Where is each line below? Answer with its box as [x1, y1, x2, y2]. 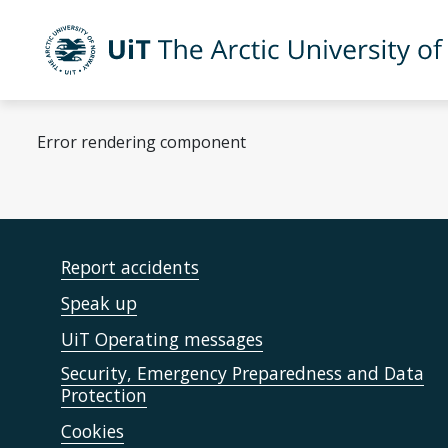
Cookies [61, 419, 124, 443]
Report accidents [61, 255, 199, 279]
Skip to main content [9, 10, 164, 32]
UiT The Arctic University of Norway [44, 49, 381, 77]
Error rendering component [37, 131, 246, 153]
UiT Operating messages [61, 327, 263, 351]
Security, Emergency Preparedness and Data [61, 361, 424, 385]
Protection [61, 383, 147, 407]
